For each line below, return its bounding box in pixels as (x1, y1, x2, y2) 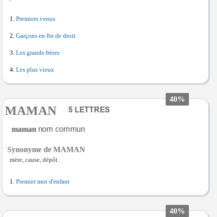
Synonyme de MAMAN (7, 145, 85, 154)
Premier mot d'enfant (16, 178, 70, 185)
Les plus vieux (16, 66, 54, 73)
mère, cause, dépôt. (10, 156, 59, 163)
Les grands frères (16, 49, 60, 56)
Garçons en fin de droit (16, 32, 76, 39)
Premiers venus (16, 15, 55, 22)
